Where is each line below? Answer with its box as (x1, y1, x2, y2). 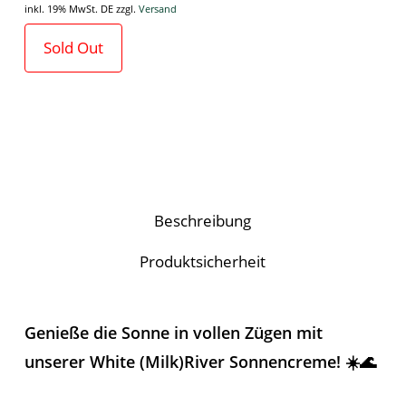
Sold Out (43, 36, 103, 58)
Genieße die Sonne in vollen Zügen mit (24, 321, 323, 343)
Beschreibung (154, 209, 252, 231)
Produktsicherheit (140, 250, 266, 272)
